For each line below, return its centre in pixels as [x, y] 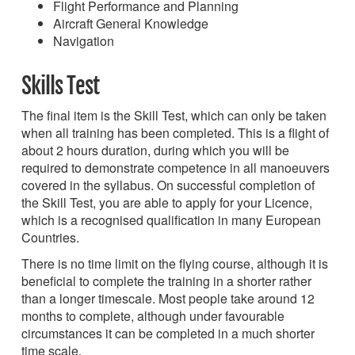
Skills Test [60, 86]
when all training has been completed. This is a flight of [175, 132]
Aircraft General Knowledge [131, 23]
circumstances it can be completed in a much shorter [168, 333]
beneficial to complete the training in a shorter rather [166, 281]
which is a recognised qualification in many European [171, 219]
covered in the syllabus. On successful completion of [168, 185]
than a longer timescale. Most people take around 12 [168, 298]
